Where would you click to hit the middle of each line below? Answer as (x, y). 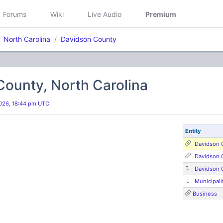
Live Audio (105, 14)
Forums (15, 14)
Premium (161, 14)
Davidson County (89, 39)
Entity (193, 131)
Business (205, 194)
